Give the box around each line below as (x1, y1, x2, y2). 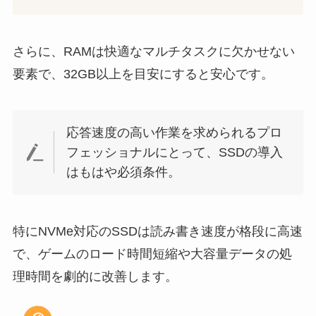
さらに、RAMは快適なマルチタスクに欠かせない (12, 44, 295, 59)
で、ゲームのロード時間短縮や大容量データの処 (12, 246, 292, 261)
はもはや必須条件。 (66, 165, 181, 180)
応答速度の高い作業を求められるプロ (66, 126, 283, 140)
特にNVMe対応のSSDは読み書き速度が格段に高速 (12, 224, 303, 238)
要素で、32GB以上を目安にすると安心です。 (12, 66, 274, 81)
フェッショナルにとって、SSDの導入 (66, 145, 284, 160)
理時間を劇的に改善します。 (12, 269, 178, 284)
